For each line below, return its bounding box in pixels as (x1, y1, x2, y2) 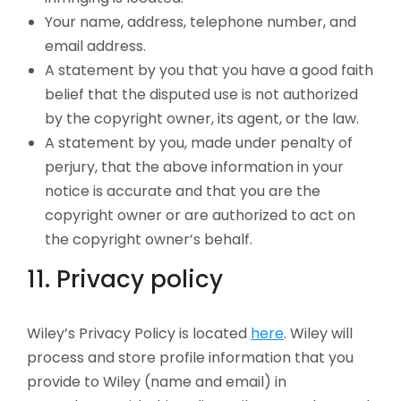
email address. (45, 36, 146, 56)
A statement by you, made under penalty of (45, 132, 353, 153)
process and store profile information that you (27, 347, 354, 368)
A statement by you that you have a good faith (45, 60, 373, 81)
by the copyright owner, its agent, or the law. (45, 108, 359, 129)
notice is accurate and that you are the (45, 181, 320, 201)
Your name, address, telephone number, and (45, 12, 356, 32)
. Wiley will (284, 323, 353, 344)
